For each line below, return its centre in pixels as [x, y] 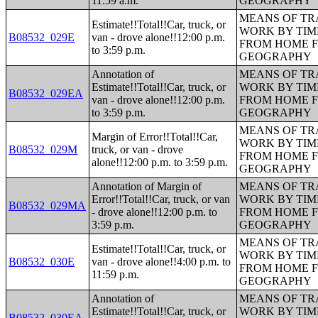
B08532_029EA [46, 93]
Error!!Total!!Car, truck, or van [161, 199]
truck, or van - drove [138, 149]
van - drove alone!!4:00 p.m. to [161, 262]
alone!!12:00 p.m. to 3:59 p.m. [160, 162]
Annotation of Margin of [147, 186]
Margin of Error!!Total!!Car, [155, 137]
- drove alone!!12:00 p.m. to [155, 212]
